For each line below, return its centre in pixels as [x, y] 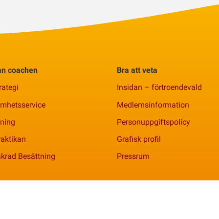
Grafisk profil [139, 139]
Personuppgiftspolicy [153, 122]
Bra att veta [137, 70]
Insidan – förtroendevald [159, 88]
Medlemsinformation [153, 105]
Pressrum [133, 156]
